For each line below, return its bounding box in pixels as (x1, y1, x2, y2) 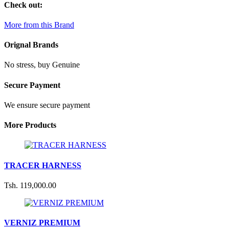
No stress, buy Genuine (4, 60, 80, 70)
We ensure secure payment (4, 100, 90, 109)
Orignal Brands (4, 40, 58, 50)
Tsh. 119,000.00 (4, 180, 56, 190)
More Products (4, 121, 56, 130)
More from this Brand (4, 20, 74, 29)
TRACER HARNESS (4, 161, 81, 170)
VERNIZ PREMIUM (4, 218, 80, 227)
